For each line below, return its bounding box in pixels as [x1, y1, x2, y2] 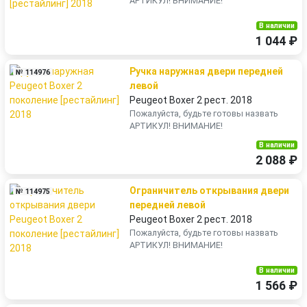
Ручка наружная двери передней [130, 66, 283, 77]
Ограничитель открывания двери [130, 185, 289, 196]
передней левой [130, 199, 206, 210]
